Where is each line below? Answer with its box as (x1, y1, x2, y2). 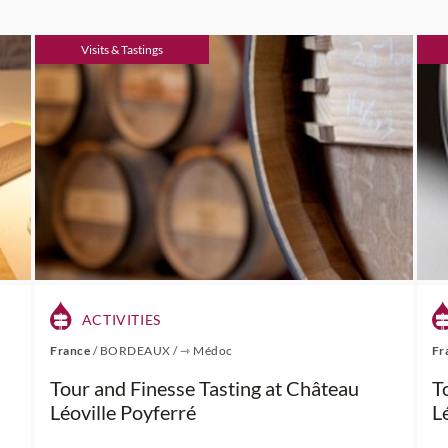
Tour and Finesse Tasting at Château (50, 376, 360, 400)
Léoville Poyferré (50, 400, 197, 424)
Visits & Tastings (81, 42, 164, 57)
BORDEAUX (99, 343, 171, 358)
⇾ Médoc (180, 343, 233, 358)
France (50, 343, 93, 358)
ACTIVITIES (78, 311, 161, 328)
